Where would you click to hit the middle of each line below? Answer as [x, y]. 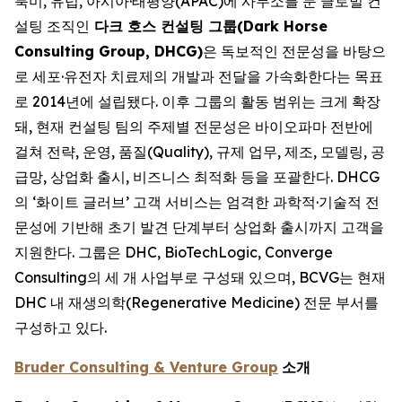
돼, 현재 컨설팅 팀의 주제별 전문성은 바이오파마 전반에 [194, 127]
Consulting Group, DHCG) [109, 51]
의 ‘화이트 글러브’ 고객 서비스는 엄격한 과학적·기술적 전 [197, 202]
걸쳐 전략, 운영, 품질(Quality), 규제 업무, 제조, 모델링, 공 [200, 152]
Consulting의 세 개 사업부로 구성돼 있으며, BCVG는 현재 [200, 277]
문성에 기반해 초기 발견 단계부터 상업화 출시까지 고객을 [199, 227]
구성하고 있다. [61, 328]
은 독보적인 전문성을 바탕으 [294, 51]
